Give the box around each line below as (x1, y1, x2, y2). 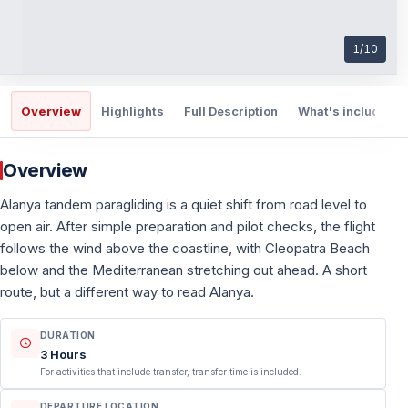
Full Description (184, 103, 278, 118)
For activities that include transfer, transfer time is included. (40, 366, 301, 377)
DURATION (40, 330, 96, 341)
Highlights (101, 103, 164, 118)
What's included (298, 103, 395, 118)
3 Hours (40, 347, 87, 362)
